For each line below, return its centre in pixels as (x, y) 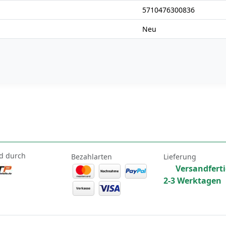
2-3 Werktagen (192, 180)
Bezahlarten (91, 156)
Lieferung (180, 156)
